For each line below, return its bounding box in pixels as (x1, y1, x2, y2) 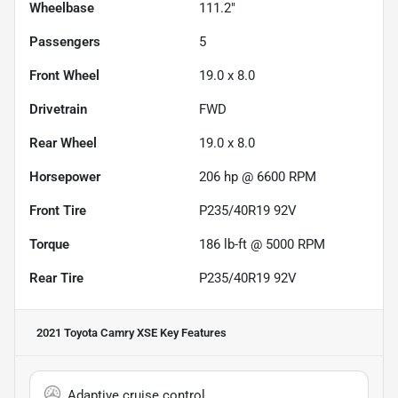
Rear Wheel (29, 135, 97, 152)
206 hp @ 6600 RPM (199, 169, 316, 186)
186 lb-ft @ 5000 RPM (199, 236, 325, 253)
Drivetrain (29, 101, 87, 118)
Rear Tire (29, 270, 84, 287)
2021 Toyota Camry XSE (36, 326, 157, 340)
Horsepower (29, 169, 100, 186)
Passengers (29, 34, 100, 51)
